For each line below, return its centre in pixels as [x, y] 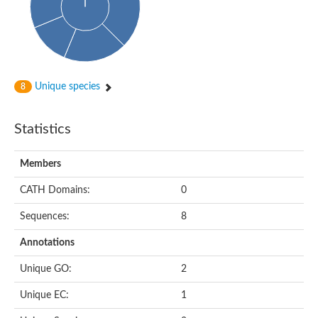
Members [40, 164]
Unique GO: [46, 269]
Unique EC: [44, 295]
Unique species [67, 86]
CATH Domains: [55, 190]
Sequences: [45, 216]
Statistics [43, 129]
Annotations [47, 242]
